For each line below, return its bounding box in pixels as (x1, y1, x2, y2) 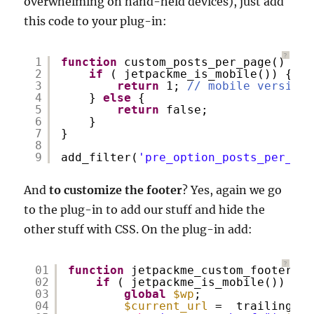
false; (166, 103, 209, 116)
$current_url (124, 299, 209, 313)
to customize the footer (49, 183, 183, 197)
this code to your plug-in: (24, 14, 168, 28)
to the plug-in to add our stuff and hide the (24, 203, 266, 217)
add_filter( (61, 151, 139, 164)
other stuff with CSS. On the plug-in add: (24, 222, 253, 236)
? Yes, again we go (182, 183, 282, 197)
